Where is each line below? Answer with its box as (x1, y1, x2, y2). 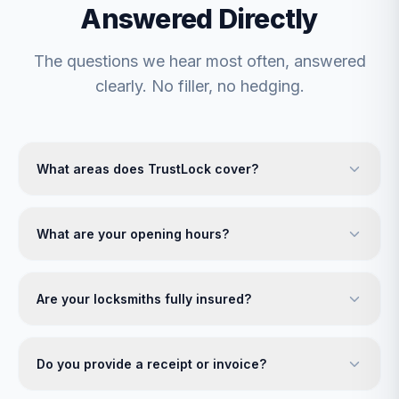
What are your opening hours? (37, 226, 229, 242)
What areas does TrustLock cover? (37, 161, 258, 177)
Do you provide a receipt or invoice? (37, 356, 266, 372)
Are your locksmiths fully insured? (37, 291, 251, 307)
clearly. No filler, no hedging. (94, 77, 305, 96)
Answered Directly (80, 3, 319, 36)
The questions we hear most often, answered (33, 52, 366, 71)
